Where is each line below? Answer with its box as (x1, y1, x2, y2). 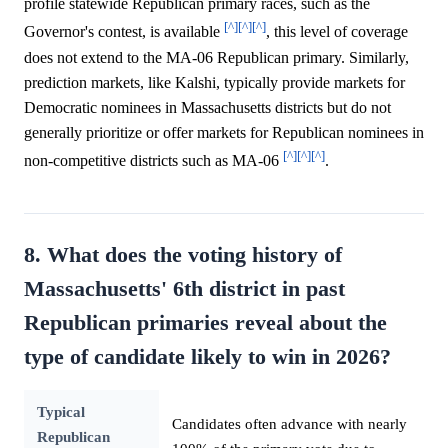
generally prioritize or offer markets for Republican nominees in (24, 123, 424, 141)
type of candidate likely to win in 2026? (24, 345, 391, 369)
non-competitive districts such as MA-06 (24, 152, 283, 169)
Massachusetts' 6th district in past (24, 277, 345, 301)
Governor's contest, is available (24, 23, 224, 41)
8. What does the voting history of (24, 243, 342, 267)
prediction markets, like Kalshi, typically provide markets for (24, 73, 405, 91)
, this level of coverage (266, 23, 408, 41)
